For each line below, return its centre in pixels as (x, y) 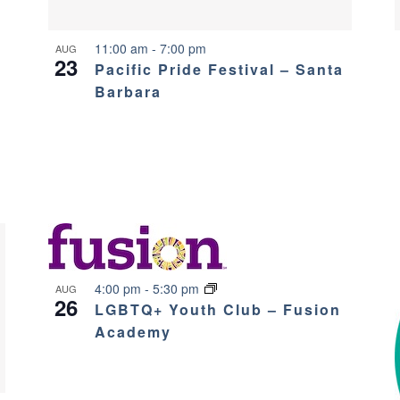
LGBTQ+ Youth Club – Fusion (217, 309)
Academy (133, 331)
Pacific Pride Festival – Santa (219, 70)
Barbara (128, 92)
